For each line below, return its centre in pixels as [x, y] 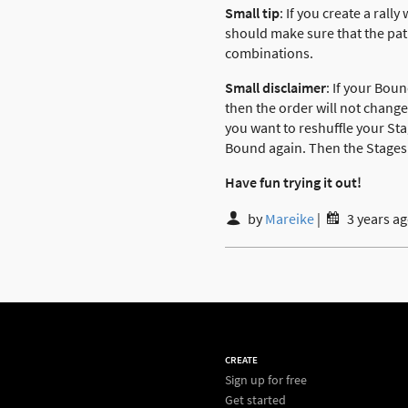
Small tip [252, 13]
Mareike [290, 219]
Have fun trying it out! [293, 183]
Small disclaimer [275, 88]
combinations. [269, 53]
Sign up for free [266, 380]
